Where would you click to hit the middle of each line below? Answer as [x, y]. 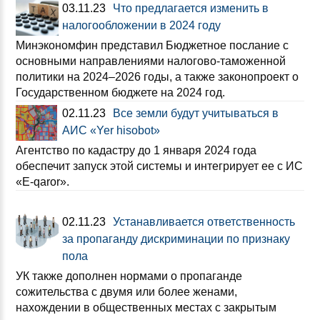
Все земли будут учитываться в [196, 113]
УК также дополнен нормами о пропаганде [129, 276]
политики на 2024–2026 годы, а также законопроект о [157, 77]
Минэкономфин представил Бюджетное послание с [152, 45]
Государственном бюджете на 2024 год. [120, 92]
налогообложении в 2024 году [141, 25]
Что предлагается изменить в [191, 8]
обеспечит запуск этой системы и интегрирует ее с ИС [159, 166]
